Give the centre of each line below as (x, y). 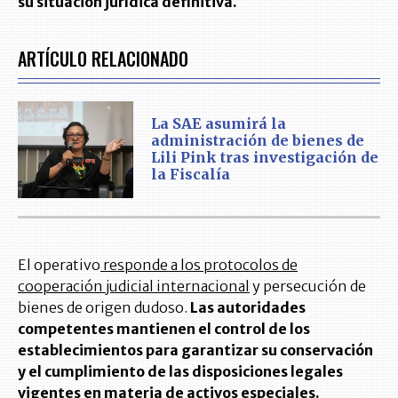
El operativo (59, 264)
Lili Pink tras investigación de (265, 158)
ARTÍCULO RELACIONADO (103, 59)
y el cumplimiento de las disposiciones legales (180, 371)
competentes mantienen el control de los (164, 328)
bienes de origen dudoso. (104, 307)
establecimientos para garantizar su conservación (195, 350)
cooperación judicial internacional (134, 286)
